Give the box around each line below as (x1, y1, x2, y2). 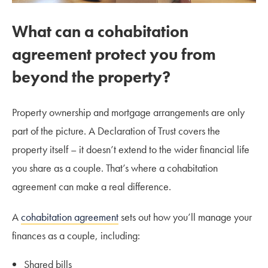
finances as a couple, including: (12, 229, 140, 243)
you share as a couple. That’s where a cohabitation (12, 161, 218, 175)
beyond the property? (12, 66, 174, 88)
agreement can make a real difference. (12, 179, 171, 194)
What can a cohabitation (12, 21, 188, 42)
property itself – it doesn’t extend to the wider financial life (12, 142, 249, 157)
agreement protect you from (12, 44, 216, 65)
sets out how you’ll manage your (118, 210, 252, 224)
